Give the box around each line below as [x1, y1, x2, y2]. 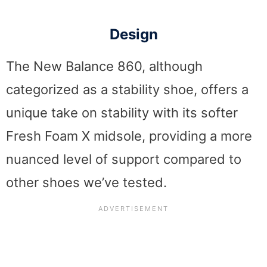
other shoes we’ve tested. [6, 174, 167, 190]
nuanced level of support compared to [6, 151, 241, 167]
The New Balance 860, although [6, 58, 203, 74]
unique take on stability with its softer [6, 104, 238, 120]
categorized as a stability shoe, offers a [6, 81, 249, 97]
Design [109, 25, 158, 43]
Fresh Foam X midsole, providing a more [6, 128, 252, 144]
